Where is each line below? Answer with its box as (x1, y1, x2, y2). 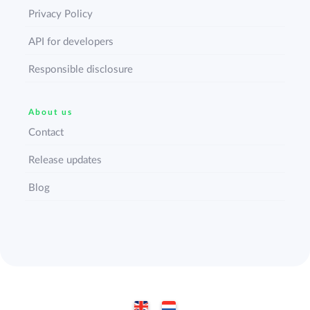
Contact (28, 127, 64, 138)
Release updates (28, 155, 102, 166)
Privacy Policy (28, 9, 93, 20)
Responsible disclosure (28, 64, 134, 75)
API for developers (28, 37, 114, 48)
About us (28, 108, 73, 117)
